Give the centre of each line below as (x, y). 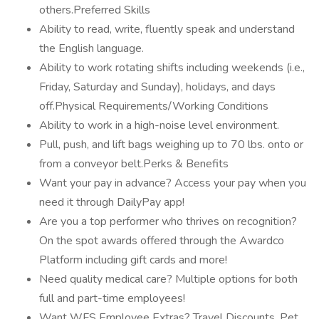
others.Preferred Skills (95, 10)
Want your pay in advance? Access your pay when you (173, 183)
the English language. (91, 48)
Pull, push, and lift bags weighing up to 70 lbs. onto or (171, 145)
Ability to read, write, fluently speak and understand (167, 29)
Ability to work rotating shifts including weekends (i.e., (172, 68)
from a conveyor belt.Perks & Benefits (134, 164)
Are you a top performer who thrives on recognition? (168, 221)
